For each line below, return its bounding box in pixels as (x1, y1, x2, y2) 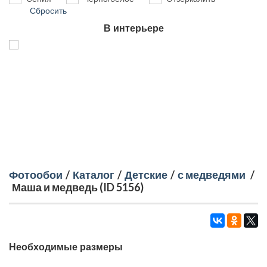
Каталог (73, 168, 114, 182)
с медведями (178, 168, 246, 182)
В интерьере (103, 23, 164, 34)
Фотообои (9, 168, 63, 182)
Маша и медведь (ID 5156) (12, 181, 144, 194)
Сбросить (30, 6, 67, 16)
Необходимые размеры (9, 242, 123, 253)
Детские (125, 168, 167, 182)
